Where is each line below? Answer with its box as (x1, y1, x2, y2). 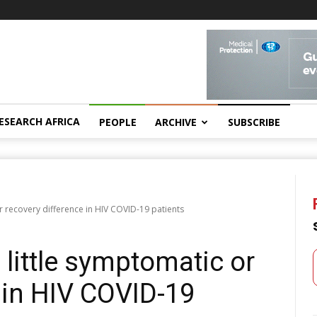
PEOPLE (99, 115, 137, 129)
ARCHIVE (155, 115, 197, 129)
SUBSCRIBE (228, 115, 280, 129)
